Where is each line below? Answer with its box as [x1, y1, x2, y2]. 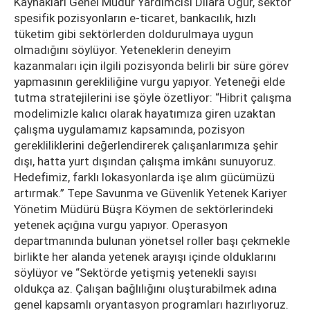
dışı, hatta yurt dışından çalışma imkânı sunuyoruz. [14, 154, 276, 168]
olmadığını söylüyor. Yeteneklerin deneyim [14, 42, 231, 57]
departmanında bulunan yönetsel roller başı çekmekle [14, 233, 290, 248]
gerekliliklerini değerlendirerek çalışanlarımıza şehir [14, 138, 278, 152]
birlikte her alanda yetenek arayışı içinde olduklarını [14, 249, 276, 264]
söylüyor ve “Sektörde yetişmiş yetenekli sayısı [14, 265, 257, 280]
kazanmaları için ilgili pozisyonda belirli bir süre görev [14, 58, 289, 73]
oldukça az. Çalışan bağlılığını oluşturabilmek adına [14, 281, 277, 295]
